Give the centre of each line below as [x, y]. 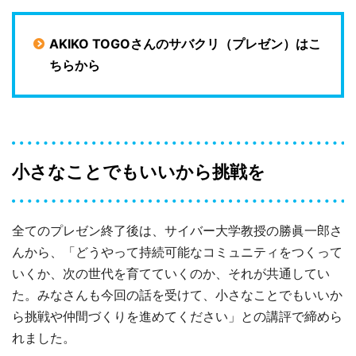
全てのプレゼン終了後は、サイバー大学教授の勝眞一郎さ [177, 231]
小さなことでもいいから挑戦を [139, 172]
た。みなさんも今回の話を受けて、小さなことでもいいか [177, 295]
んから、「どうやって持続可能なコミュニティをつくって [177, 252]
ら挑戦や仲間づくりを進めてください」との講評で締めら [177, 317]
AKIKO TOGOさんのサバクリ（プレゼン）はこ [185, 43]
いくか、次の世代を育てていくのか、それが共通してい [171, 274]
